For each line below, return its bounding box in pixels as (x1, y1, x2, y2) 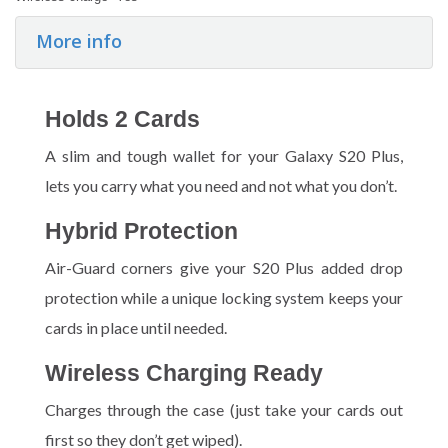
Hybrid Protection (45, 217, 238, 244)
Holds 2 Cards (45, 105, 200, 132)
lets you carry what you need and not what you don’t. (45, 175, 397, 195)
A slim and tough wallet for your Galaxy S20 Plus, (45, 145, 403, 165)
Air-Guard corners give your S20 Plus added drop (45, 257, 403, 277)
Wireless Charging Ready (45, 359, 323, 386)
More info (36, 28, 122, 53)
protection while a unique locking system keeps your (45, 287, 403, 307)
